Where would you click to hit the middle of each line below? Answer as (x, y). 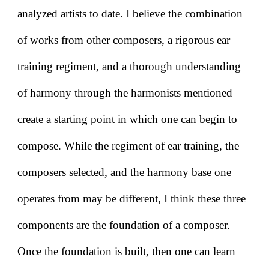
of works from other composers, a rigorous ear (124, 40)
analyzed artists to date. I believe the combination (130, 14)
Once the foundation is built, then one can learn (127, 251)
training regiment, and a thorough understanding (129, 66)
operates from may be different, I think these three (132, 198)
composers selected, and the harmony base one (125, 172)
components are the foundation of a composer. (124, 225)
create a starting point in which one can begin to (128, 119)
